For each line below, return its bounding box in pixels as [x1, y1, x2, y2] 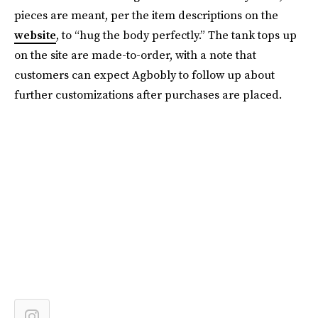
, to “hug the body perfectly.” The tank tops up [56, 27, 297, 43]
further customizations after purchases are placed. [14, 87, 282, 102]
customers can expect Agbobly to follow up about [14, 67, 275, 82]
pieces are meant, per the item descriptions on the [14, 7, 278, 23]
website [14, 27, 56, 43]
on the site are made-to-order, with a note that [14, 47, 256, 62]
